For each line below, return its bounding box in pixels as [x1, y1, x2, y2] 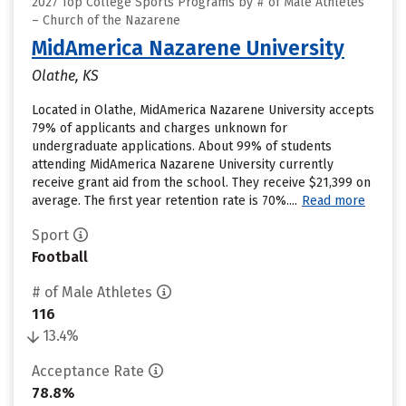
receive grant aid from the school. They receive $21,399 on [32, 175, 371, 190]
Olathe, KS [32, 67, 99, 84]
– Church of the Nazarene [32, 13, 180, 28]
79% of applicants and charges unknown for [32, 121, 287, 136]
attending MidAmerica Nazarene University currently [32, 157, 333, 172]
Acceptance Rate [32, 362, 144, 380]
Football [32, 248, 88, 266]
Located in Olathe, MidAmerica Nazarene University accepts [32, 102, 374, 118]
